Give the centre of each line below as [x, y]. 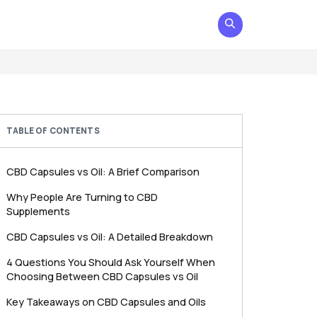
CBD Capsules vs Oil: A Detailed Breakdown [109, 237]
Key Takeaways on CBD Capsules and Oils [106, 302]
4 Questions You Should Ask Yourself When [110, 262]
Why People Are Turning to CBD [82, 197]
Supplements [38, 211]
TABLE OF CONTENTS [53, 131]
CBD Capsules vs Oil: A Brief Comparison [103, 172]
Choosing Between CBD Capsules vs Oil [102, 276]
